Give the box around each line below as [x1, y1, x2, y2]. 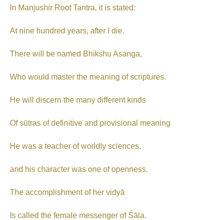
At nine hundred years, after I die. [10, 27, 124, 35]
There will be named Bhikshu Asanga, [10, 50, 142, 58]
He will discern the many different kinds [10, 96, 146, 105]
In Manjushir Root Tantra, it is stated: [10, 3, 136, 12]
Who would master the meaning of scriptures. [10, 73, 166, 82]
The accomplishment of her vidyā [10, 188, 125, 197]
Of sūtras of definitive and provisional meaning [10, 119, 170, 128]
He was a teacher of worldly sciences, [10, 142, 141, 151]
